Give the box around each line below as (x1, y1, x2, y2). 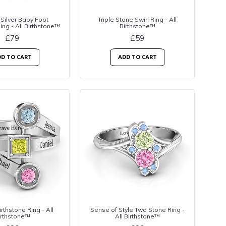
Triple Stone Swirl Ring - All (98, 16, 177, 23)
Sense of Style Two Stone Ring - (90, 206, 185, 214)
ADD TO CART (118, 54, 157, 60)
